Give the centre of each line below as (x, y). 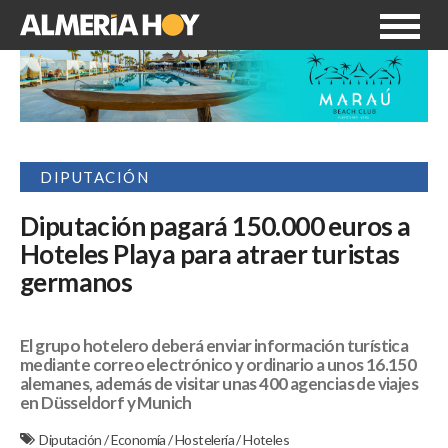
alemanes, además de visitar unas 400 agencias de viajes (219, 384)
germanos (76, 282)
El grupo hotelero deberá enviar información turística (214, 346)
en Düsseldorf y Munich (106, 403)
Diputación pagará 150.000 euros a (215, 226)
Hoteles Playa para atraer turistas (210, 254)
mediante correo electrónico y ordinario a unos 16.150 (218, 365)
